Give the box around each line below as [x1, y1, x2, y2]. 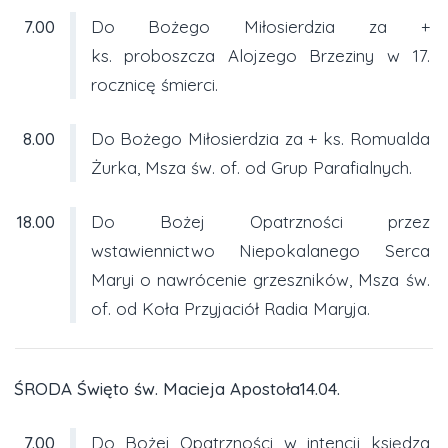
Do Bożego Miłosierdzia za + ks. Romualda [90, 127, 430, 149]
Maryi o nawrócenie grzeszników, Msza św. [90, 268, 430, 290]
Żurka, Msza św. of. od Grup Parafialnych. [90, 156, 412, 178]
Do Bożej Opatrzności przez [90, 210, 430, 232]
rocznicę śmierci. [90, 73, 218, 95]
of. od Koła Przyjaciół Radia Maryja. [90, 297, 370, 319]
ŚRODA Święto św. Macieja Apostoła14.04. [13, 377, 340, 399]
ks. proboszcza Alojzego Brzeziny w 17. [90, 44, 430, 66]
